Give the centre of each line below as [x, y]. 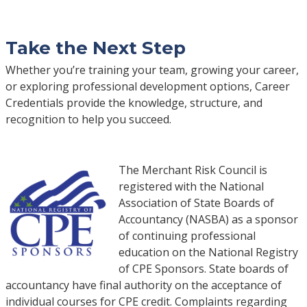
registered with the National [191, 186]
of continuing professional [187, 235]
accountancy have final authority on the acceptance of [143, 285]
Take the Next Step [95, 48]
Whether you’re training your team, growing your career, [152, 70]
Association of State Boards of [196, 202]
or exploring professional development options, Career [147, 86]
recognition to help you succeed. [88, 119]
